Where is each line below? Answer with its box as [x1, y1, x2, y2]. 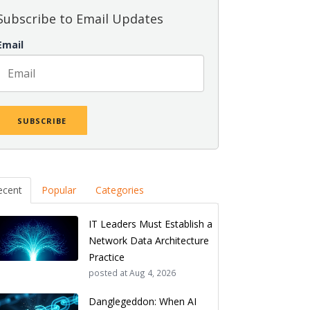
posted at [88, 267, 127, 278]
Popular [42, 183, 77, 197]
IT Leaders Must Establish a [88, 217, 212, 230]
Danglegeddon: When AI [88, 295, 197, 308]
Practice [88, 250, 125, 264]
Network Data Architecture [88, 234, 209, 247]
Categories [95, 183, 145, 197]
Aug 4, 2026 [129, 267, 176, 278]
